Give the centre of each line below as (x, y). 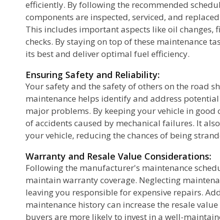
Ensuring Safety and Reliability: (93, 74)
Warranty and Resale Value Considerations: (118, 156)
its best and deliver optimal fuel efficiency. (108, 54)
